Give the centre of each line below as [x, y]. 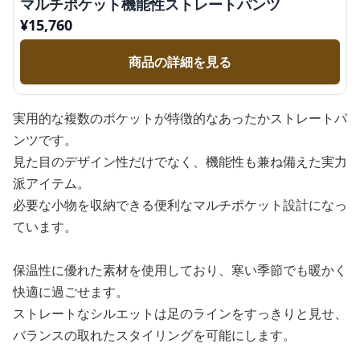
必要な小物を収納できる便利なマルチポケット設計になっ [180, 205]
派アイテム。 [51, 183]
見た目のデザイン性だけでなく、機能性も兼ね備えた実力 [180, 162]
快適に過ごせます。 [71, 292]
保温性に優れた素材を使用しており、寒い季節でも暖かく [180, 270]
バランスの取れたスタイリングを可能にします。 [154, 335]
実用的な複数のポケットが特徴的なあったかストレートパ [180, 118]
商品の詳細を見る [180, 62]
